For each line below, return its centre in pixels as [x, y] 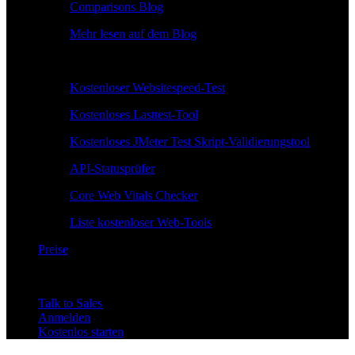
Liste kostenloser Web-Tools [141, 222]
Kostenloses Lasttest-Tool [134, 114]
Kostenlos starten [81, 331]
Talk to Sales [70, 303]
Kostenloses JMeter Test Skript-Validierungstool [190, 141]
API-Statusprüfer [112, 168]
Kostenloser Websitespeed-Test [147, 87]
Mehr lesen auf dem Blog [133, 33]
